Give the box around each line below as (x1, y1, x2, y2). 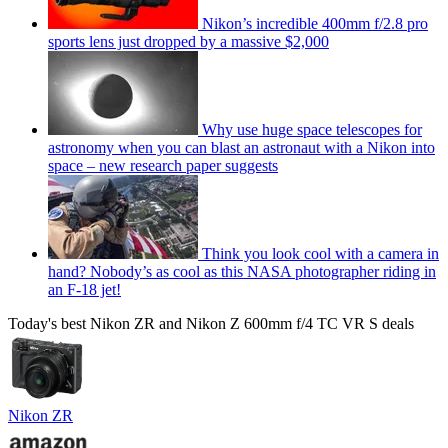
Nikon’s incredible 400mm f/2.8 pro (202, 14, 428, 32)
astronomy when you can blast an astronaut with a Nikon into (48, 138, 435, 156)
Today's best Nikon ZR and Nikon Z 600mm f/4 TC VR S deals (8, 314, 414, 332)
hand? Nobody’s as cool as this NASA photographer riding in (48, 262, 436, 280)
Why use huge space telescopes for (202, 120, 422, 138)
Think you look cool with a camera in (202, 244, 439, 262)
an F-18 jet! (48, 280, 121, 298)
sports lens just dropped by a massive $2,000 (48, 32, 329, 50)
